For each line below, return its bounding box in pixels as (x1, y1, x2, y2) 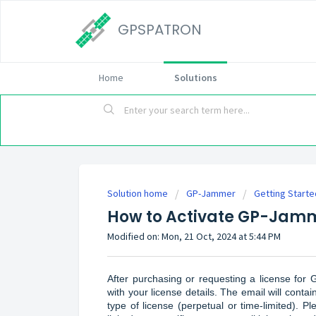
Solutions (174, 71, 217, 84)
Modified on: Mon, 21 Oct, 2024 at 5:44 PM (107, 230, 281, 243)
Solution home (107, 187, 170, 200)
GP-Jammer (186, 187, 236, 200)
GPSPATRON (118, 20, 202, 39)
